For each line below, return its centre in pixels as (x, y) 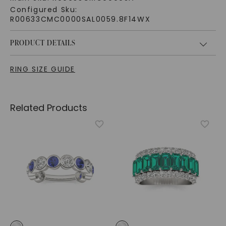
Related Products (48, 108)
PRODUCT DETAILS (43, 43)
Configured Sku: (44, 10)
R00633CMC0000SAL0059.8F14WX (80, 19)
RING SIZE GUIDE (42, 69)
